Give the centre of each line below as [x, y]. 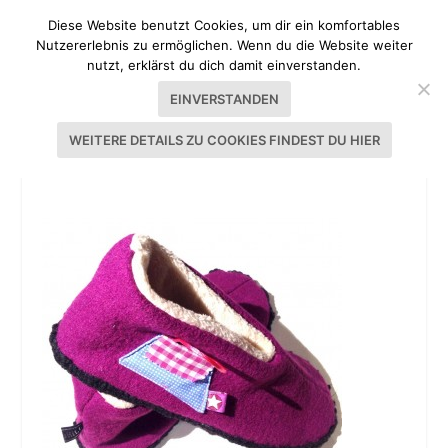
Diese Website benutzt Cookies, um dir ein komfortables [224, 25]
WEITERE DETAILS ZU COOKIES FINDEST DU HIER [224, 140]
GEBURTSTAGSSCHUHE [141, 164]
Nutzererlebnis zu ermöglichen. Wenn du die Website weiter [224, 45]
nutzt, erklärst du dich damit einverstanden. [224, 65]
